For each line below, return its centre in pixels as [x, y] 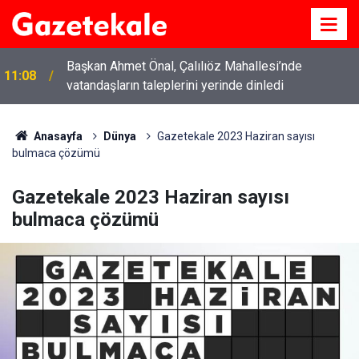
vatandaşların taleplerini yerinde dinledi [175, 85]
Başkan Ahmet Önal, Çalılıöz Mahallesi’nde [184, 66]
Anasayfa [56, 136]
